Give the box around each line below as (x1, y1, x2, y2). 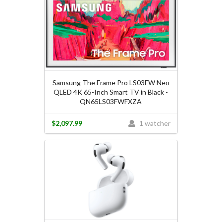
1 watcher (138, 119, 171, 128)
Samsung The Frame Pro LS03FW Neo (52, 78, 169, 87)
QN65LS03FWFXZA (80, 97, 142, 106)
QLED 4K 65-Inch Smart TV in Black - (54, 87, 168, 96)
